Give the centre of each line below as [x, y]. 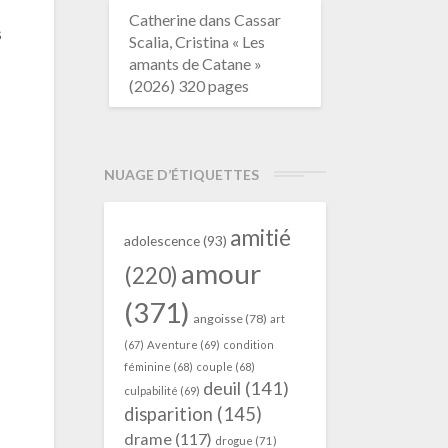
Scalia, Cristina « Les [196, 41]
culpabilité [150, 390]
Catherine [162, 19]
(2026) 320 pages [188, 85]
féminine [147, 366]
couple [214, 366]
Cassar [257, 19]
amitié [260, 237]
